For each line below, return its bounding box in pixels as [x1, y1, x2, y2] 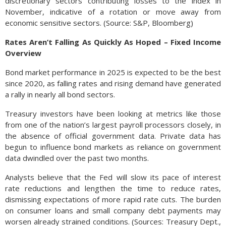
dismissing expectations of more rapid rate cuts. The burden [5, 194, 221, 204]
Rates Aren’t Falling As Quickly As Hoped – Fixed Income [5, 37, 221, 47]
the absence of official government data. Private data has [5, 131, 221, 141]
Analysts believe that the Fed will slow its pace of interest [5, 172, 221, 182]
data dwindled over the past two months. [5, 153, 149, 163]
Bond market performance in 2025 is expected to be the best [5, 67, 221, 77]
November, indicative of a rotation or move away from [5, 7, 221, 17]
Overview [5, 48, 41, 58]
